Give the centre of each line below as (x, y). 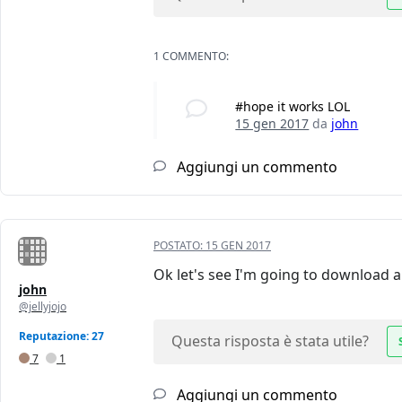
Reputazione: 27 (61, 336)
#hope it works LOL (293, 107)
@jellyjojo (43, 307)
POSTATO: (179, 246)
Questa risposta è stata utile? (270, 341)
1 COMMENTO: (191, 57)
